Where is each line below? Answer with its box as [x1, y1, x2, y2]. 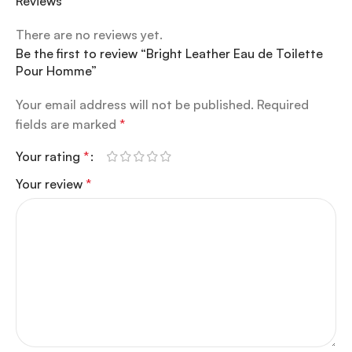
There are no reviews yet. [16, 27, 163, 43]
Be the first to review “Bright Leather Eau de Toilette [16, 46, 323, 62]
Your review [16, 176, 86, 192]
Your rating [16, 148, 83, 165]
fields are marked [16, 116, 119, 133]
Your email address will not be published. [16, 97, 254, 113]
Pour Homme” [16, 63, 97, 79]
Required [257, 97, 309, 113]
